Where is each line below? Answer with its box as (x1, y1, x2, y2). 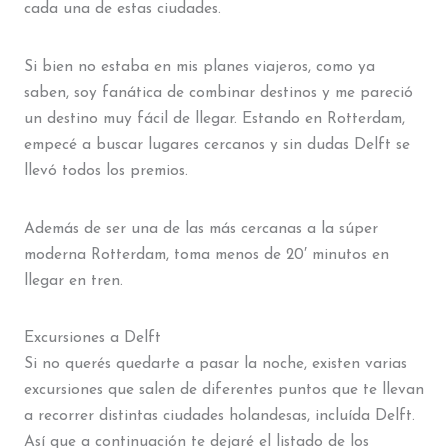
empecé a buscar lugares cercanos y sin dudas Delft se (23, 137, 410, 154)
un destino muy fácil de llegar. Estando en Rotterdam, (23, 111, 405, 128)
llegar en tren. (23, 272, 123, 289)
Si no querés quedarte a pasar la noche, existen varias (23, 356, 407, 373)
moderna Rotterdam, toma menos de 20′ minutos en (23, 246, 389, 263)
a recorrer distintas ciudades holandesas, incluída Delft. (23, 408, 415, 425)
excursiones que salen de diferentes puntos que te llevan (23, 382, 424, 399)
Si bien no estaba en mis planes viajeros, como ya (23, 59, 375, 76)
